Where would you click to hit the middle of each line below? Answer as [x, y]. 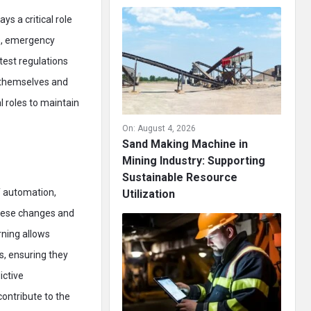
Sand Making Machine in [185, 144]
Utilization [149, 194]
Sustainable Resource [180, 177]
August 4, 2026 [167, 128]
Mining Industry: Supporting [194, 161]
